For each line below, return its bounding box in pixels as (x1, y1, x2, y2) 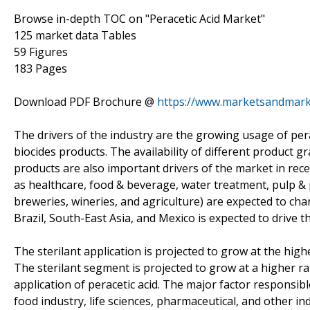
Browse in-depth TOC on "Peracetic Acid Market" (14, 10, 265, 26)
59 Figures (14, 44, 68, 60)
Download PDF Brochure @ (14, 93, 157, 109)
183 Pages (14, 60, 67, 76)
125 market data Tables (14, 27, 136, 43)
